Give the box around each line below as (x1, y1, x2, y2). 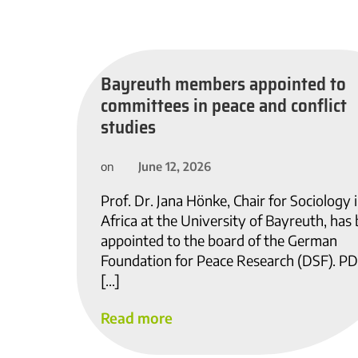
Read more (101, 308, 173, 328)
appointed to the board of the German (101, 230, 337, 249)
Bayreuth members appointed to (101, 70, 346, 99)
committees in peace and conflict (101, 91, 347, 121)
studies (101, 113, 156, 142)
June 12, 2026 (138, 159, 211, 174)
